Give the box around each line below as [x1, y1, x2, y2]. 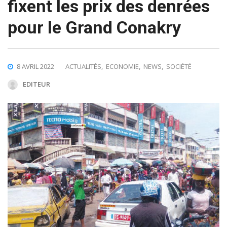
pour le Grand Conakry [8, 17, 181, 37]
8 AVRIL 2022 [17, 61, 54, 71]
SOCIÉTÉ [166, 61, 192, 71]
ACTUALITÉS [65, 61, 101, 71]
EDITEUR [23, 79, 50, 89]
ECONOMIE [106, 61, 139, 71]
